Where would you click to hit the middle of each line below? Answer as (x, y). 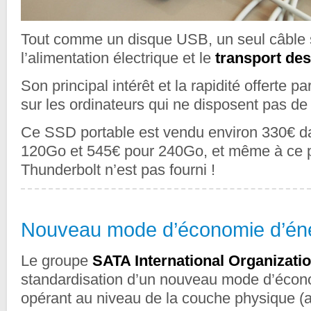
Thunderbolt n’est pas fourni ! (118, 170)
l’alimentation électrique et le (118, 58)
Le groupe (57, 261)
